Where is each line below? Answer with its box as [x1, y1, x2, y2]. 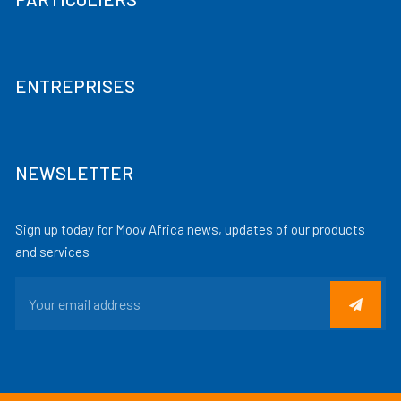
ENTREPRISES [15, 75, 136, 97]
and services [15, 243, 90, 260]
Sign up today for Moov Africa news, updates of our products [15, 221, 366, 237]
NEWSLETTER [15, 162, 134, 183]
